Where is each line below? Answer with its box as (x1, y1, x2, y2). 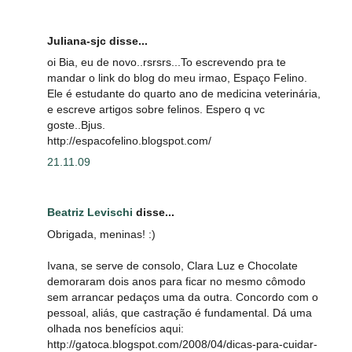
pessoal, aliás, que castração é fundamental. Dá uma (47, 306, 312, 319)
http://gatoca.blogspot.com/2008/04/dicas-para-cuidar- (47, 337, 317, 350)
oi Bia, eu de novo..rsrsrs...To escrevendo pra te (47, 56, 286, 69)
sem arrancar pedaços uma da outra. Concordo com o (47, 290, 318, 303)
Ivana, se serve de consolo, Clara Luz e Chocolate (47, 258, 298, 272)
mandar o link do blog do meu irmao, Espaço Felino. (47, 71, 307, 85)
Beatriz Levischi (47, 206, 133, 219)
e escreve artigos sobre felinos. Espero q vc (47, 103, 265, 116)
